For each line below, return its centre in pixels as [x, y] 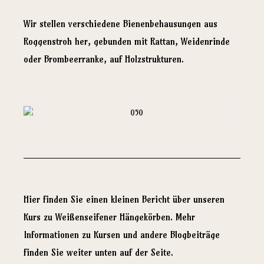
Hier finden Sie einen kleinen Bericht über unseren [124, 199]
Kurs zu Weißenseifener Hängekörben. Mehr [109, 217]
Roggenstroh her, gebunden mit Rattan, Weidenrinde [127, 41]
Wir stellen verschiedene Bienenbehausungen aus [121, 24]
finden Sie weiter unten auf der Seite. [98, 252]
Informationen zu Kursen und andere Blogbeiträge [122, 235]
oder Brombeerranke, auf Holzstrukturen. [104, 59]
